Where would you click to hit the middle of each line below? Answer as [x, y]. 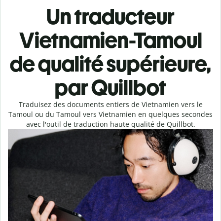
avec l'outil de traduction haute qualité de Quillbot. [110, 124]
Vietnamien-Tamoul [110, 40]
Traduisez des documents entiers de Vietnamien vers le [110, 104]
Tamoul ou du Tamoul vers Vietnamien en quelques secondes [110, 114]
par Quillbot [110, 88]
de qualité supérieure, [110, 64]
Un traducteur [110, 17]
